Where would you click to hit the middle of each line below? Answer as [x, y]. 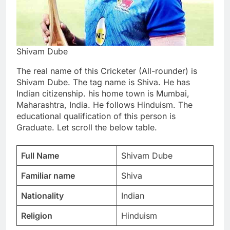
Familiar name [48, 175]
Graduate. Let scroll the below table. [87, 127]
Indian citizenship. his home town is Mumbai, [103, 93]
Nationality [42, 195]
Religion [37, 215]
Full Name [40, 155]
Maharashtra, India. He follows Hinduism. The [104, 104]
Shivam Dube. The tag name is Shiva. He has [103, 82]
